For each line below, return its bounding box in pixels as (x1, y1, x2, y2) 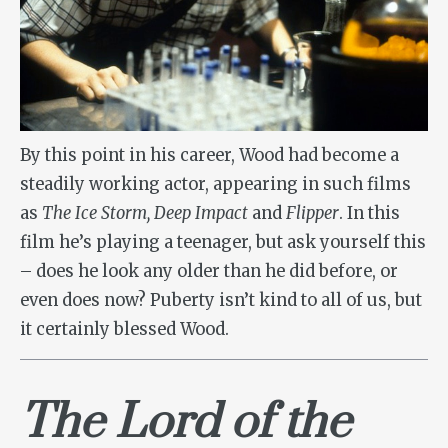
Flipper (286, 203, 339, 225)
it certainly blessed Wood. (20, 319, 229, 341)
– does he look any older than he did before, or (20, 261, 398, 283)
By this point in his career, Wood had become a (20, 145, 399, 167)
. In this (339, 203, 400, 225)
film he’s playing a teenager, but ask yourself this (20, 232, 426, 254)
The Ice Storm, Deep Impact (42, 203, 248, 225)
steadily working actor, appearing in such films (20, 174, 411, 196)
